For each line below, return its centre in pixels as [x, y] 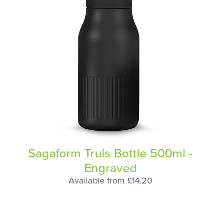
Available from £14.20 [110, 180]
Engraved [110, 168]
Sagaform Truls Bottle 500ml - [110, 153]
